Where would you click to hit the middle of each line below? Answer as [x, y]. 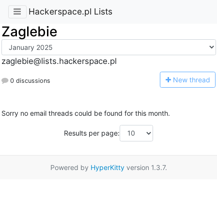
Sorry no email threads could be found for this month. [85, 113]
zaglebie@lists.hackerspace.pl [59, 61]
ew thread [194, 79]
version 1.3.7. [146, 167]
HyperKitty [107, 167]
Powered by [70, 167]
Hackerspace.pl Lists [70, 12]
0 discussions [29, 80]
